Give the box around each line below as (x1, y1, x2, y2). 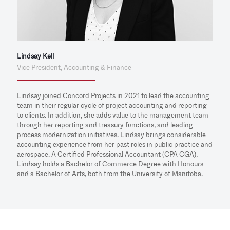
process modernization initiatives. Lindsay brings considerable (17, 130, 206, 140)
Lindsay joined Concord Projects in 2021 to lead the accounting (17, 91, 209, 101)
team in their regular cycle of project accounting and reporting (17, 101, 207, 111)
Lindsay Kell (17, 51, 54, 62)
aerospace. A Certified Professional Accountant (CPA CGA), (17, 149, 198, 160)
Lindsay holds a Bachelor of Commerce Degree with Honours (17, 159, 203, 169)
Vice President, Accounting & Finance (17, 63, 131, 73)
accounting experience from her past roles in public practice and (17, 140, 213, 150)
